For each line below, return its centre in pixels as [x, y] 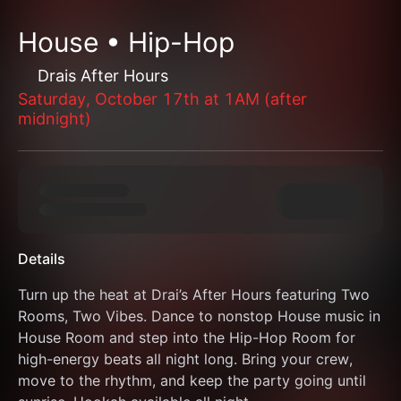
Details [42, 259]
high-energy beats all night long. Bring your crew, [185, 359]
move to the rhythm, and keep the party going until [192, 380]
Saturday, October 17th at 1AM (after [162, 99]
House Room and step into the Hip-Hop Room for [187, 337]
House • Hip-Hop [126, 42]
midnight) [55, 119]
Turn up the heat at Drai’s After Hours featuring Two [194, 294]
